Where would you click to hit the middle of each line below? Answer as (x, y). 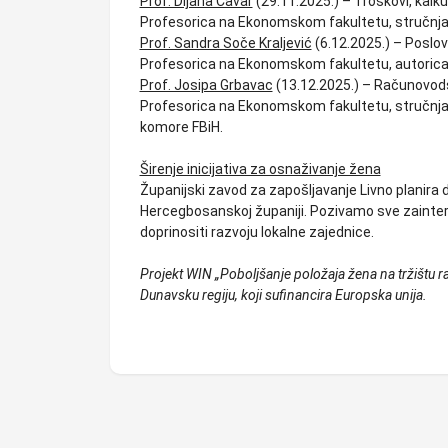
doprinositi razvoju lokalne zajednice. (256, 232)
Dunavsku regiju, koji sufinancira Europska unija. (283, 295)
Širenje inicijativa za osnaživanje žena (260, 169)
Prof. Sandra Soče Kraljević (225, 43)
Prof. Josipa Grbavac (206, 85)
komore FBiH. (181, 127)
